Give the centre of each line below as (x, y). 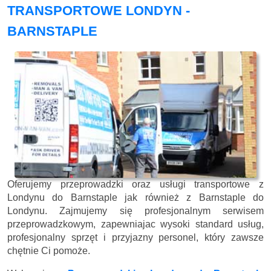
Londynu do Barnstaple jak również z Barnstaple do (135, 197)
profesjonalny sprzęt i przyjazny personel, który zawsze (135, 237)
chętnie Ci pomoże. (49, 250)
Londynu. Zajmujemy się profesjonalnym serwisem (135, 211)
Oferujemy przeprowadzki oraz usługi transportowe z (135, 184)
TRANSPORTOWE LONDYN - (99, 10)
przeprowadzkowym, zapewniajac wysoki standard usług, (135, 224)
